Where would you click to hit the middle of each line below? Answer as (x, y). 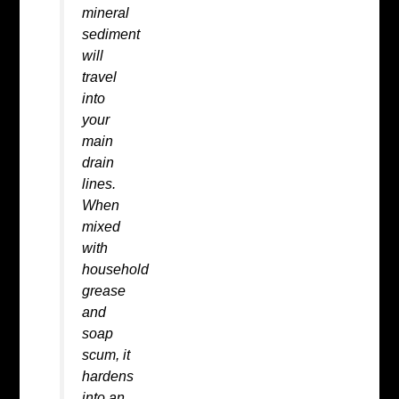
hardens (107, 375)
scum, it (106, 354)
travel (99, 76)
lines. (98, 183)
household (115, 269)
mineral (105, 12)
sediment (110, 33)
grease (103, 290)
